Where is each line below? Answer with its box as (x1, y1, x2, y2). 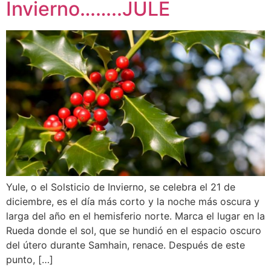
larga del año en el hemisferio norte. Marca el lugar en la (6, 210, 265, 223)
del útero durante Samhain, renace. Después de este (6, 239, 245, 252)
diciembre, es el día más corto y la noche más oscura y (6, 195, 260, 208)
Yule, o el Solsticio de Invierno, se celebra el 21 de (6, 181, 235, 194)
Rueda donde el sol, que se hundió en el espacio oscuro (6, 224, 261, 237)
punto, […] (6, 253, 53, 266)
